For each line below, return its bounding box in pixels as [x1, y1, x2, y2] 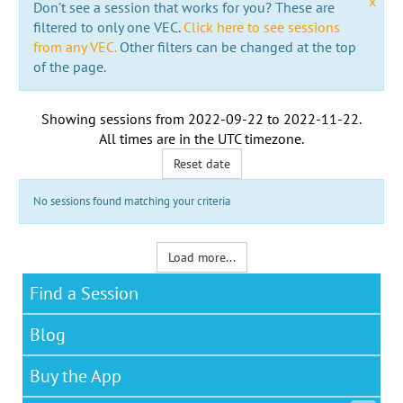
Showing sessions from [41, 109, 188, 128]
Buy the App [30, 363, 121, 388]
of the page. [32, 57, 106, 76]
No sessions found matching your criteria [32, 193, 230, 209]
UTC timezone [218, 129, 301, 148]
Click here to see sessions [183, 17, 340, 36]
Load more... [167, 248, 236, 265]
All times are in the [99, 129, 218, 148]
